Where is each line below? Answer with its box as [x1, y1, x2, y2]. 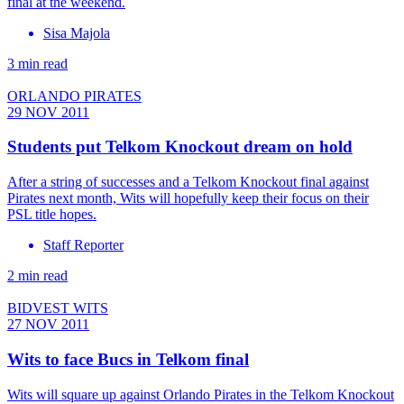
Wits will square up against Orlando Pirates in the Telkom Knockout [7, 386, 394, 402]
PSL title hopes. [7, 207, 96, 223]
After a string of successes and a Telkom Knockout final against [7, 174, 369, 190]
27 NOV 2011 [7, 317, 89, 333]
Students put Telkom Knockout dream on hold [7, 137, 353, 157]
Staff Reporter [43, 237, 124, 253]
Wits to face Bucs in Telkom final [7, 349, 249, 369]
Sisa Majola [43, 24, 110, 41]
